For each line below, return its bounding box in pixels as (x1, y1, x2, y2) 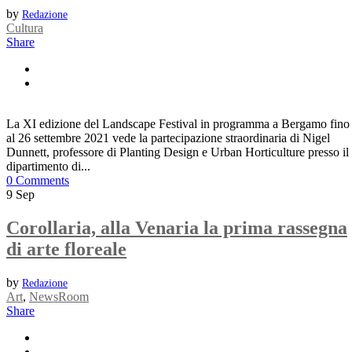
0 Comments (6, 174, 69, 188)
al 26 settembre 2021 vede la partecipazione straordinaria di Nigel (6, 131, 330, 145)
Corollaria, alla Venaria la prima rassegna (6, 218, 347, 239)
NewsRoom (29, 290, 89, 304)
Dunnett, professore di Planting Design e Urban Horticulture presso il (6, 145, 349, 159)
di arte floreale (6, 239, 126, 260)
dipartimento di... (6, 159, 90, 174)
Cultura (6, 21, 43, 35)
